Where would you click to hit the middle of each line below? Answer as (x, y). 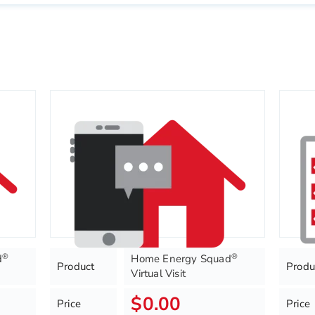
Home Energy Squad (181, 259)
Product (76, 266)
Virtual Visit (158, 274)
